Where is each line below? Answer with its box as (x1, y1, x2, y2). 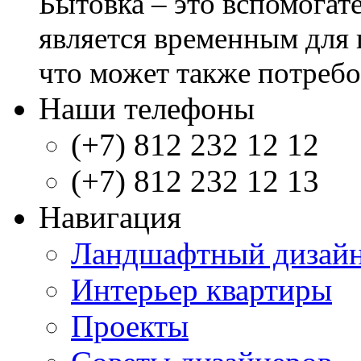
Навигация (39, 200, 181, 235)
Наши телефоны (39, 91, 255, 127)
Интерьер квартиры (71, 272, 332, 308)
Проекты (71, 309, 189, 344)
